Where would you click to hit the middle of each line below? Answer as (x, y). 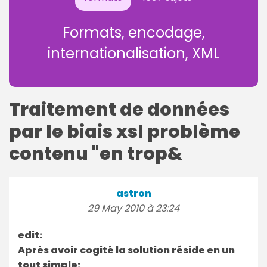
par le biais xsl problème (125, 131)
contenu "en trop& (96, 153)
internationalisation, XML (133, 53)
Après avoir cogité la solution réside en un (126, 250)
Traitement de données (119, 109)
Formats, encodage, (133, 32)
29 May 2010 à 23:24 (133, 208)
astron (133, 193)
